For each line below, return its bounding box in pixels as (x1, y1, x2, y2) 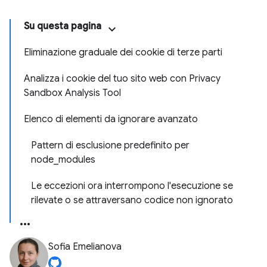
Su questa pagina (24, 20, 101, 32)
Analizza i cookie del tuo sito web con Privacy (24, 73, 221, 85)
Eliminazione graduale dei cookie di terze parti (24, 46, 222, 58)
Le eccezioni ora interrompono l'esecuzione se (31, 180, 233, 192)
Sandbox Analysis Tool (24, 87, 121, 99)
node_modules (31, 154, 95, 166)
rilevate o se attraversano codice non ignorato (31, 194, 233, 206)
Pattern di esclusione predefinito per (31, 139, 190, 151)
